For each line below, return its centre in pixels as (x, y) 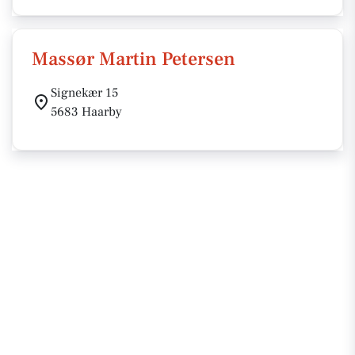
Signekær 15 (84, 93)
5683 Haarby (86, 112)
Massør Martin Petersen (134, 59)
